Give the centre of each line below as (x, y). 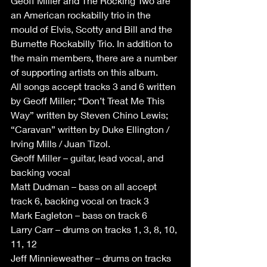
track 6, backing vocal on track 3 (80, 201)
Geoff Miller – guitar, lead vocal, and (88, 158)
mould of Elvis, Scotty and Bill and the (93, 29)
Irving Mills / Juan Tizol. (60, 143)
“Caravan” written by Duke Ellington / (91, 129)
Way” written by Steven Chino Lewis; (91, 115)
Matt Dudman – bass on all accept (85, 186)
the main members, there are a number (95, 58)
